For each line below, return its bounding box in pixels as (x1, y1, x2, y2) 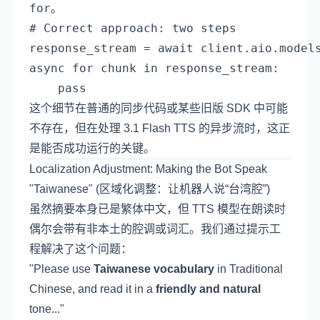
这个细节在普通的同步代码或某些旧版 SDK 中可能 (29, 102, 288, 114)
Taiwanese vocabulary (94, 263, 214, 275)
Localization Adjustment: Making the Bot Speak (29, 163, 267, 175)
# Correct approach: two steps (29, 21, 236, 35)
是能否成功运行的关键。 (29, 142, 155, 154)
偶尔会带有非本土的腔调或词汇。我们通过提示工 (29, 223, 281, 235)
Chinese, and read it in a (29, 283, 156, 295)
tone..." (29, 303, 64, 315)
